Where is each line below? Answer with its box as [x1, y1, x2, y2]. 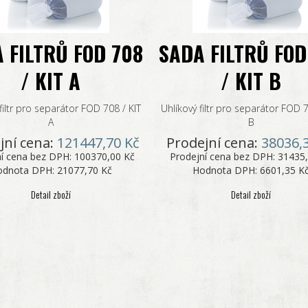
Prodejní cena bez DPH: [169, 150, 278, 163]
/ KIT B [221, 65, 282, 96]
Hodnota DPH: [192, 164, 261, 177]
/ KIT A [21, 65, 81, 96]
